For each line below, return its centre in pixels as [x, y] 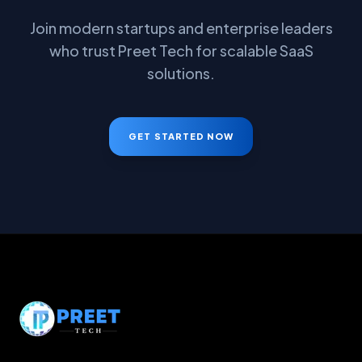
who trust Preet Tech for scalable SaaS [181, 51]
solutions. [181, 73]
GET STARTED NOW [181, 136]
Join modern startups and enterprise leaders [181, 28]
